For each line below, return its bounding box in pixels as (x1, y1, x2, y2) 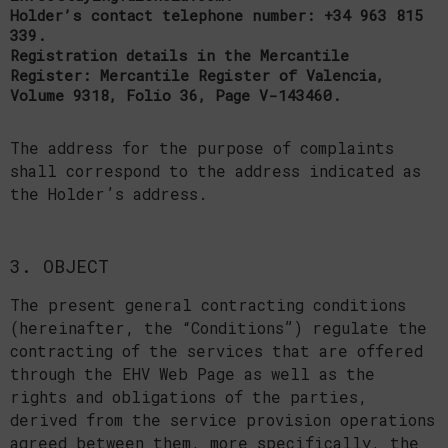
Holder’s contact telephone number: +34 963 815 (10, 4, 423, 25)
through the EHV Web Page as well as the (10, 363, 375, 384)
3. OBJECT (10, 253, 109, 278)
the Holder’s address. (10, 183, 208, 204)
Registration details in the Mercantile (10, 44, 349, 65)
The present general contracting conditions (10, 294, 406, 315)
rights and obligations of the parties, (10, 386, 368, 407)
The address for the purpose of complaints (10, 137, 394, 158)
